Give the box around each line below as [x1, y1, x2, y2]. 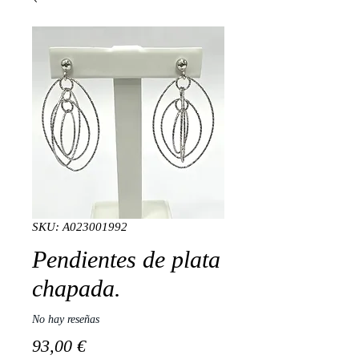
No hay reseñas [32, 313, 99, 325]
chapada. [32, 275, 121, 301]
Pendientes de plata [32, 246, 220, 272]
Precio [85, 335, 131, 355]
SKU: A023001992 [32, 220, 127, 233]
